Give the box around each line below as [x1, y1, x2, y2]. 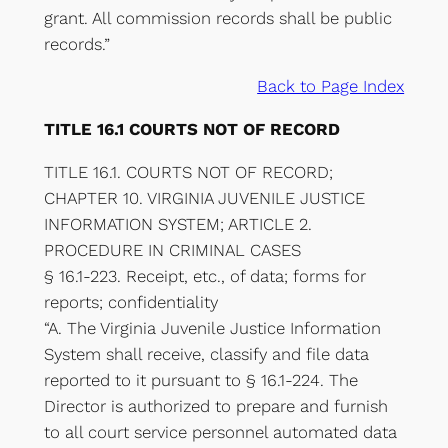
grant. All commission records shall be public [43, 7, 392, 28]
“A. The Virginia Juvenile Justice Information [43, 318, 381, 339]
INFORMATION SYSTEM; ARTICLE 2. [43, 214, 312, 235]
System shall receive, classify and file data [43, 344, 369, 365]
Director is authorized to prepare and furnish [43, 396, 388, 417]
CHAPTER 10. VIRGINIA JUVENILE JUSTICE [43, 188, 365, 209]
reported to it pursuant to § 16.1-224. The [43, 370, 358, 391]
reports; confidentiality [43, 292, 218, 313]
